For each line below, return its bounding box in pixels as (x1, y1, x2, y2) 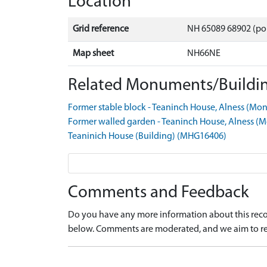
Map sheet (73, 49, 114, 58)
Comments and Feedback (68, 184, 249, 201)
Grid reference (73, 24, 129, 34)
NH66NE (187, 49, 221, 58)
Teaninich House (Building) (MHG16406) (68, 132, 226, 141)
